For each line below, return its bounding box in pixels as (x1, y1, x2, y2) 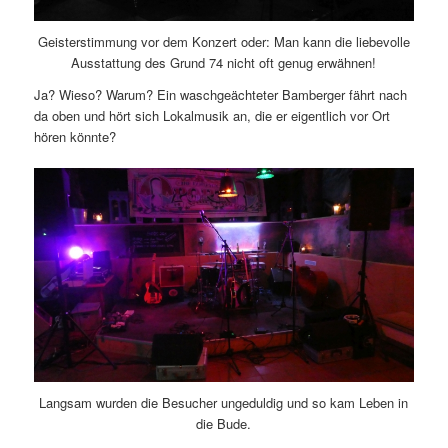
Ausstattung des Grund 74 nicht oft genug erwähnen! (71, 52, 377, 72)
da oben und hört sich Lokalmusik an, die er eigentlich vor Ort (33, 105, 390, 125)
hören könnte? (33, 126, 116, 146)
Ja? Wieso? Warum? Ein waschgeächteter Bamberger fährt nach (33, 84, 407, 104)
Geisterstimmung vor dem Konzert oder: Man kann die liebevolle (37, 31, 410, 51)
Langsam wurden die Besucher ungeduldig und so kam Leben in (39, 392, 409, 412)
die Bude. (196, 413, 252, 433)
